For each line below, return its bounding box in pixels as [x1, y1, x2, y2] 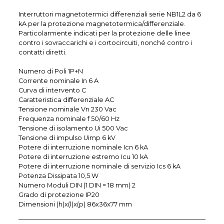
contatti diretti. [18, 48, 68, 56]
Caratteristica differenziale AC [18, 95, 114, 103]
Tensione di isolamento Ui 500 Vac [18, 124, 128, 132]
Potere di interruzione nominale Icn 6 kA [18, 143, 148, 151]
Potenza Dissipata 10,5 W [18, 171, 99, 179]
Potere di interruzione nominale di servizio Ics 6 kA [18, 162, 181, 170]
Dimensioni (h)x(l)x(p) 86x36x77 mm [18, 200, 132, 208]
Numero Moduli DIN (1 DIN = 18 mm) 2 [18, 181, 136, 189]
